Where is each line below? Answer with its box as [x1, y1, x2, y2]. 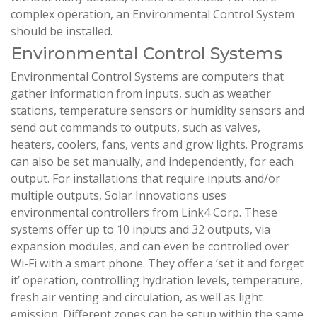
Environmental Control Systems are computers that [11, 69, 284, 85]
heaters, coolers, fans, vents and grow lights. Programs [11, 137, 304, 153]
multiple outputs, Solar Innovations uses [11, 188, 226, 204]
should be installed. [11, 23, 113, 40]
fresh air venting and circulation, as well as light [11, 289, 263, 306]
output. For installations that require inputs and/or [11, 171, 280, 187]
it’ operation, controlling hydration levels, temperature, [11, 272, 303, 289]
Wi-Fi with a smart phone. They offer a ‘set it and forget [11, 255, 304, 272]
